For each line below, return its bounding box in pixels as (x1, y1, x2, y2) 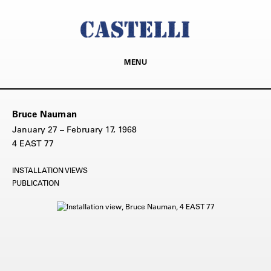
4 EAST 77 (12, 137, 54, 149)
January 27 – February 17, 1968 (12, 123, 137, 135)
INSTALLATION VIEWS (12, 165, 88, 175)
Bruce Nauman (12, 108, 77, 120)
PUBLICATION (12, 177, 59, 188)
